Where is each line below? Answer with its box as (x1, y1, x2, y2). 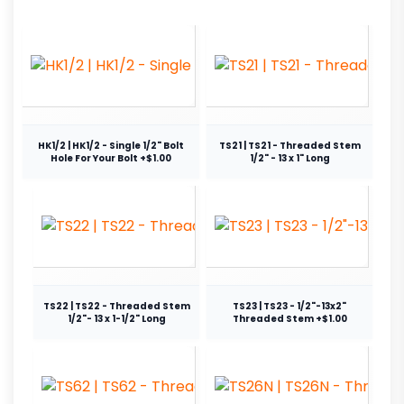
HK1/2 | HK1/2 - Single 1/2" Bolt (38, 138, 184, 152)
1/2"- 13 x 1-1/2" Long (67, 311, 166, 326)
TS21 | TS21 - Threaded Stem (218, 138, 361, 152)
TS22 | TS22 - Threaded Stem (42, 298, 190, 313)
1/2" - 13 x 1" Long (249, 151, 330, 165)
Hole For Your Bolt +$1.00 (50, 151, 171, 165)
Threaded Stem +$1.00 (232, 311, 347, 326)
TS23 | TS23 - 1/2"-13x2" (233, 298, 346, 313)
